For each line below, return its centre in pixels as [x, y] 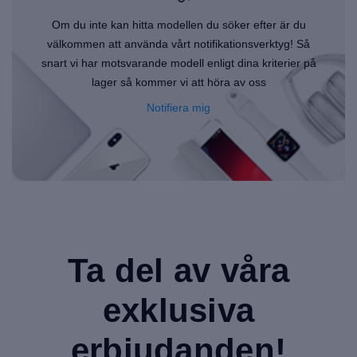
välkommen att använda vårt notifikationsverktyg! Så [178, 44]
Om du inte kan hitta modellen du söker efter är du [178, 25]
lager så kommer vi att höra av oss [178, 82]
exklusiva [178, 310]
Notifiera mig [178, 108]
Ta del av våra [178, 271]
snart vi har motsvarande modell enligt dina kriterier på [178, 63]
